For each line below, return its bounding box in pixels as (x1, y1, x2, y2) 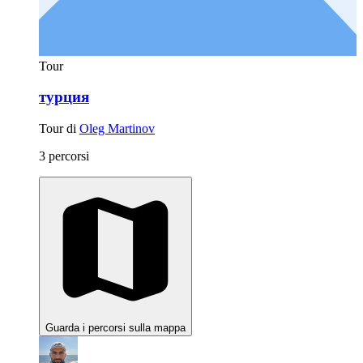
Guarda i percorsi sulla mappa (45, 322, 186, 335)
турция (39, 88, 89, 106)
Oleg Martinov (79, 122, 155, 136)
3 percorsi (39, 149, 89, 164)
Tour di (39, 122, 79, 136)
